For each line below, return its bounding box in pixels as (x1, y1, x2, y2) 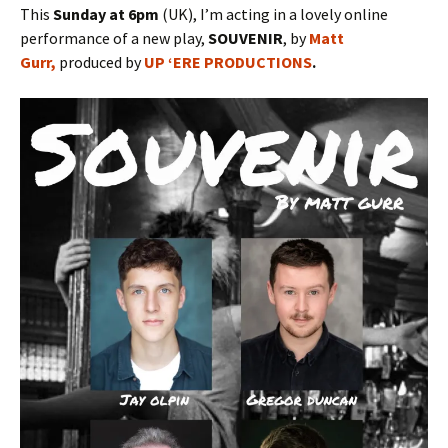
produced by (56, 51, 144, 72)
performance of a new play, (20, 27, 208, 48)
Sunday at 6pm (53, 3, 159, 24)
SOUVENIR (208, 27, 283, 48)
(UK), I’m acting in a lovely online (159, 3, 388, 24)
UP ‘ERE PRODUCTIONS (144, 51, 312, 72)
